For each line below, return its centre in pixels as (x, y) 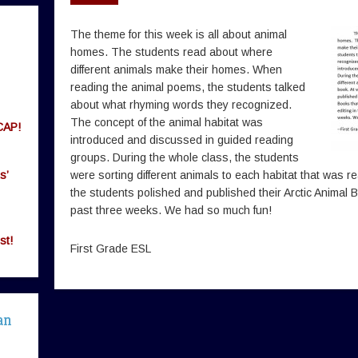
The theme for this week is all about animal (179, 34)
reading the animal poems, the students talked (188, 87)
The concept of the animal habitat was (167, 122)
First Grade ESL (111, 249)
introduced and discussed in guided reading (182, 140)
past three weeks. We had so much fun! (171, 210)
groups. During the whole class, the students (185, 157)
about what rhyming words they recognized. (181, 105)
